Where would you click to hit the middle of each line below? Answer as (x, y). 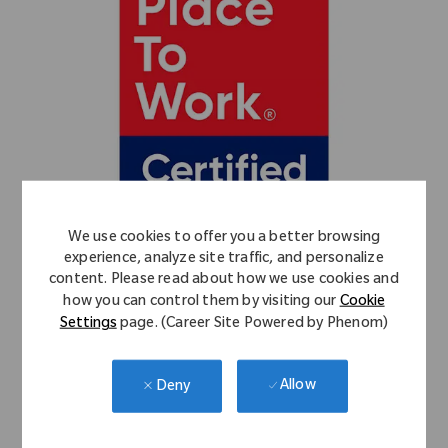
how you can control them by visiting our (201, 302)
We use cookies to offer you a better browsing (224, 238)
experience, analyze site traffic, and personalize (224, 259)
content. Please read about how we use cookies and (224, 280)
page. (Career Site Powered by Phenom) (252, 324)
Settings (88, 324)
